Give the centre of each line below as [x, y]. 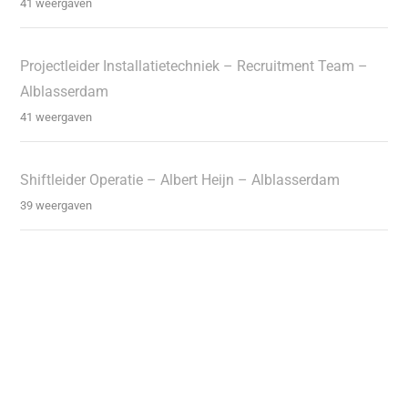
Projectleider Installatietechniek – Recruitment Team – [194, 66]
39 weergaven [56, 205]
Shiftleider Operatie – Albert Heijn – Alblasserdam [180, 179]
